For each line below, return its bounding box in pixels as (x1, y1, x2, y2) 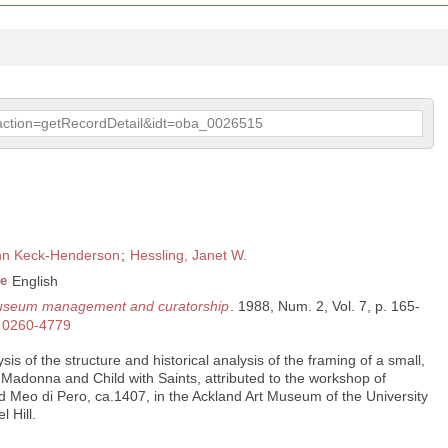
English (12, 273, 58, 290)
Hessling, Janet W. (130, 247, 247, 264)
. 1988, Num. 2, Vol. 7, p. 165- (230, 298, 420, 315)
